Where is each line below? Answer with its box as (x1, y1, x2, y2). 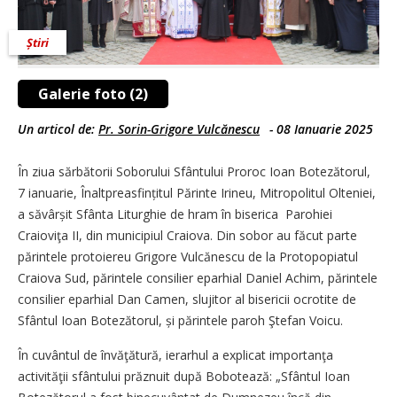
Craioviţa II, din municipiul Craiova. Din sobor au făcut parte (18, 227, 357, 245)
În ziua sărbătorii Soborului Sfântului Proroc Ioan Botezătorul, (18, 163, 370, 181)
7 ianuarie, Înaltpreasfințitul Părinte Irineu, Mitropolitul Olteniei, (18, 184, 376, 202)
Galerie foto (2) (38, 84, 148, 105)
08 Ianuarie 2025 (276, 121, 373, 138)
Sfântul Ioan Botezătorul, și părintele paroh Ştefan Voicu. (18, 312, 343, 330)
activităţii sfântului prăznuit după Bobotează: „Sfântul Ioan (18, 368, 350, 385)
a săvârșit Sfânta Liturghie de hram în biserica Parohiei (18, 206, 332, 223)
